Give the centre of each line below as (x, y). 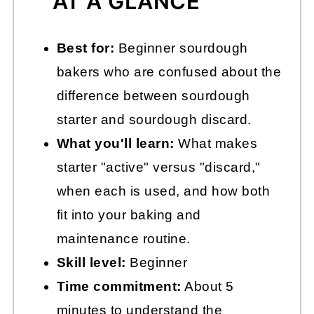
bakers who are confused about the (169, 72)
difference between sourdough (153, 96)
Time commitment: (119, 287)
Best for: (86, 48)
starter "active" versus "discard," (158, 168)
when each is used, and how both (163, 191)
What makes (216, 144)
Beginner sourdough (181, 48)
